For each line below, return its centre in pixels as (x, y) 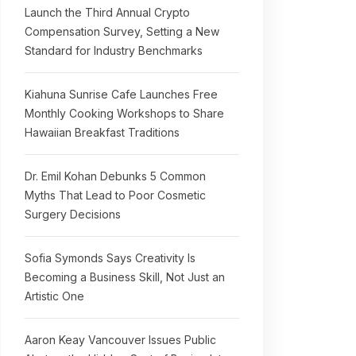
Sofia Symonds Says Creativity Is (110, 258)
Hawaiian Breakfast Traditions (102, 132)
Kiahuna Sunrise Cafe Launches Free (121, 94)
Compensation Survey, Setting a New (122, 31)
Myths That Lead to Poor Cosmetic (115, 195)
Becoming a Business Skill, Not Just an (125, 277)
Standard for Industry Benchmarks (114, 50)
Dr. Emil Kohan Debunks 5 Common (115, 176)
